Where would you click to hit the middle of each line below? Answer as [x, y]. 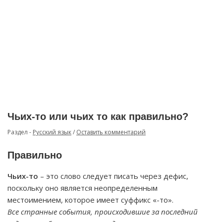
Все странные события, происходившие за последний [103, 212]
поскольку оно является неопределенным [83, 188]
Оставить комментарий [111, 132]
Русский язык [52, 132]
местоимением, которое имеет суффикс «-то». [90, 200]
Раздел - [20, 132]
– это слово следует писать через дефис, [113, 176]
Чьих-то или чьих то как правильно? [98, 116]
